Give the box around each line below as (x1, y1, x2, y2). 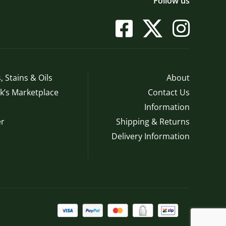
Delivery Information (111, 131, 190, 142)
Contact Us (148, 87, 190, 98)
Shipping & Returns (116, 116, 190, 127)
